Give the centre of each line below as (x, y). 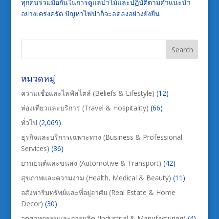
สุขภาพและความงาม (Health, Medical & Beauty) (96, 178)
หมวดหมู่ (38, 78)
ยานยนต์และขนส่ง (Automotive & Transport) (91, 163)
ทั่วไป (29, 123)
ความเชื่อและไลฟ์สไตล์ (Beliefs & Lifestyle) (88, 93)
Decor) (32, 204)
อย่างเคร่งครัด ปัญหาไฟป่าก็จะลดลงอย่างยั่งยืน (90, 14)
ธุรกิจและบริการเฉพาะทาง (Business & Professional (101, 137)
